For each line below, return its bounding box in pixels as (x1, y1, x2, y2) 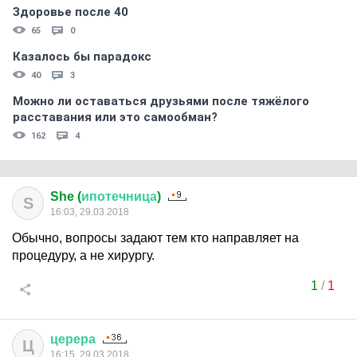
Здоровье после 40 (13, 5, 128, 19)
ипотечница (81, 190, 157, 203)
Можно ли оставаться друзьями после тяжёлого (13, 94, 309, 108)
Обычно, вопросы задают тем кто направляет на (12, 231, 299, 245)
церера (50, 332, 96, 346)
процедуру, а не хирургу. (12, 249, 155, 262)
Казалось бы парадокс (13, 49, 151, 64)
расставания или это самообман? (13, 110, 218, 124)
